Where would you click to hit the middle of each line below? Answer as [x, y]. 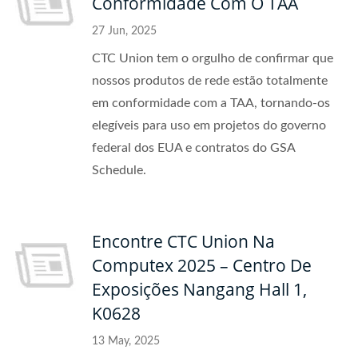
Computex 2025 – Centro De [202, 265]
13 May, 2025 [126, 341]
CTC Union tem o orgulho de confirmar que [213, 58]
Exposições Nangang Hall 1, [199, 289]
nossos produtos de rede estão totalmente [210, 81]
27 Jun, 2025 [124, 31]
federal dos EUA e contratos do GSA [193, 148]
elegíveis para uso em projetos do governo [209, 125]
